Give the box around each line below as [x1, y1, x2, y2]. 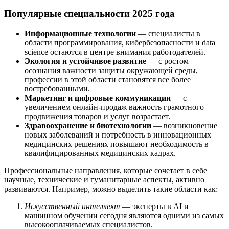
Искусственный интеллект [25, 201, 120, 211]
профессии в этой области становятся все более [25, 75, 191, 84]
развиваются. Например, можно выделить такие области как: [4, 184, 218, 193]
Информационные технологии [25, 29, 136, 38]
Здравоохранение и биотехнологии [25, 121, 151, 130]
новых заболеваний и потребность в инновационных [25, 130, 211, 139]
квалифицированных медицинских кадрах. [25, 148, 176, 157]
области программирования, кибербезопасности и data [25, 38, 215, 47]
